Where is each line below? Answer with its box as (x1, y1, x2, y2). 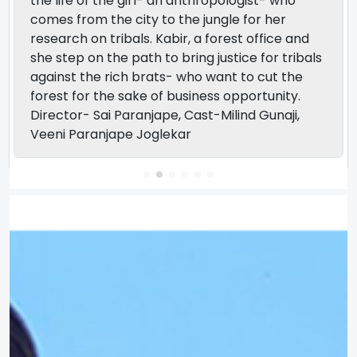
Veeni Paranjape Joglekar (30, 125, 191, 143)
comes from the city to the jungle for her (30, 10, 286, 29)
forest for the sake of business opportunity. (30, 87, 300, 105)
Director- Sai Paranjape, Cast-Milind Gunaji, (30, 106, 300, 124)
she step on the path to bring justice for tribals (30, 49, 322, 67)
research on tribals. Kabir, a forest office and (30, 29, 309, 48)
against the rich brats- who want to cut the (30, 68, 303, 86)
